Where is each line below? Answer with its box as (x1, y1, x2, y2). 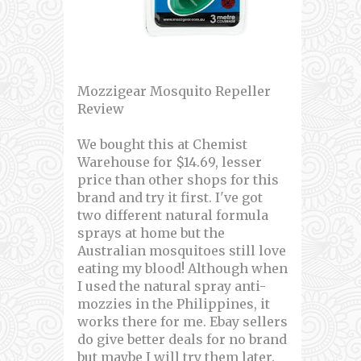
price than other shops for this (77, 172, 279, 189)
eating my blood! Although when (77, 260, 288, 277)
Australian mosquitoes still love (77, 243, 286, 259)
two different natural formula (77, 207, 268, 224)
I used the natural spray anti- (77, 278, 266, 295)
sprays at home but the (77, 225, 225, 242)
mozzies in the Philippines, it (77, 296, 270, 313)
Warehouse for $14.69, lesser (77, 154, 262, 171)
